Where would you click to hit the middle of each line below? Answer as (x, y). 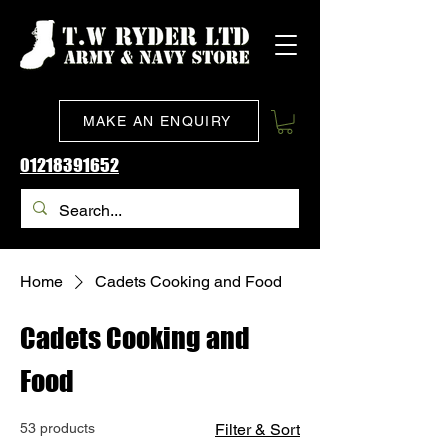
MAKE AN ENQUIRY (157, 121)
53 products (57, 427)
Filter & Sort (257, 429)
